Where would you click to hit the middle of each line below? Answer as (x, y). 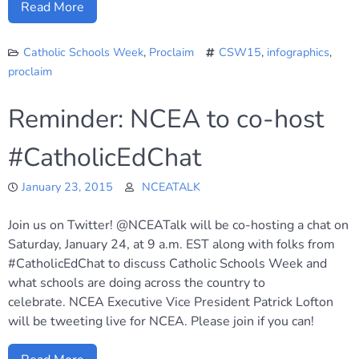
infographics (298, 52)
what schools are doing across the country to (137, 283)
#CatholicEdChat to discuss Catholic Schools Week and (167, 264)
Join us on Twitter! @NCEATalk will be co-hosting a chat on (178, 225)
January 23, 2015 (67, 187)
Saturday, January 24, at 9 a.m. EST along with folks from (171, 244)
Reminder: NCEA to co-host (166, 119)
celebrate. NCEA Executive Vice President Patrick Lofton (171, 302)
